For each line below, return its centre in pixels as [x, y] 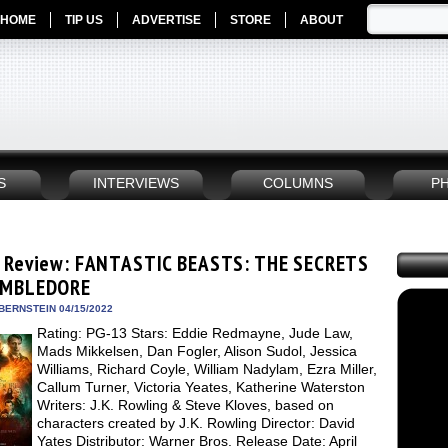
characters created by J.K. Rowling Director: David [196, 423]
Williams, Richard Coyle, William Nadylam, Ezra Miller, [207, 369]
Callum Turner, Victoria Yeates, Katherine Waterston [201, 387]
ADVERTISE [166, 20]
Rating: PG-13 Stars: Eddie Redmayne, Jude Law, [195, 333]
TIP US [84, 20]
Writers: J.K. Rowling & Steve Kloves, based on [185, 405]
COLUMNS [298, 183]
